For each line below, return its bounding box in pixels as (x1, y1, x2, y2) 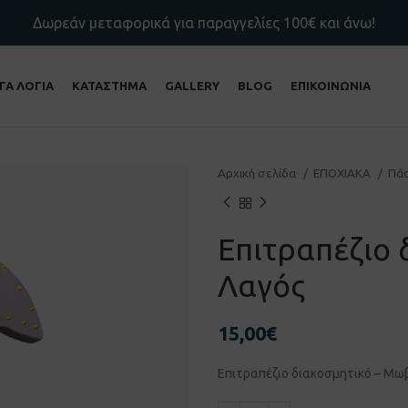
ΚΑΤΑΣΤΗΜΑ (71, 79, 147, 92)
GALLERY (164, 79, 219, 92)
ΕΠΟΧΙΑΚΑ (313, 167, 373, 180)
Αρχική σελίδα (218, 167, 299, 180)
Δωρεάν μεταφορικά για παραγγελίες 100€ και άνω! (33, 15, 375, 31)
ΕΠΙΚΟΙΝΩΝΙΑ (290, 79, 371, 92)
